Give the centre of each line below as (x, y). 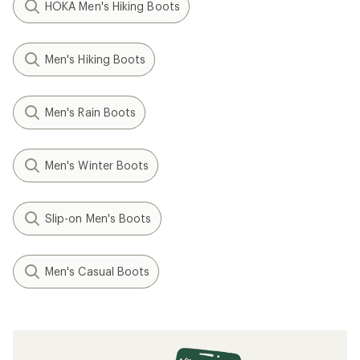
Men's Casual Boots (98, 271)
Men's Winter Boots (97, 165)
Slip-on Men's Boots (98, 218)
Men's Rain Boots (91, 112)
